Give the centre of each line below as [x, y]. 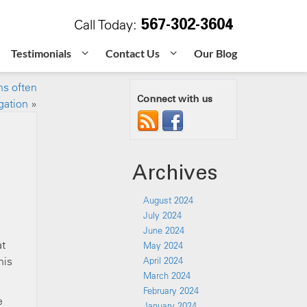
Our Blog [216, 53]
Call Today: [106, 24]
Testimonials [41, 53]
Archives [175, 172]
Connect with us [175, 98]
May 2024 [163, 245]
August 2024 [168, 200]
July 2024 [162, 215]
